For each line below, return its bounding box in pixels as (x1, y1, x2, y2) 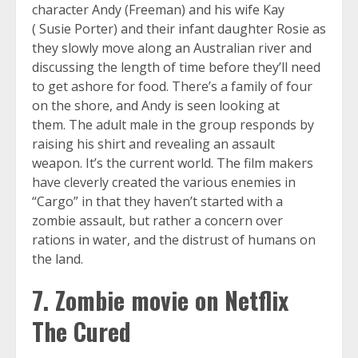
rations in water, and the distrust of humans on (32, 231, 316, 249)
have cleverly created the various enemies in (32, 173, 296, 192)
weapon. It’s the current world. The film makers (32, 154, 313, 173)
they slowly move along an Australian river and (32, 39, 312, 58)
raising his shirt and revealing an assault (32, 135, 275, 153)
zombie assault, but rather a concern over (32, 212, 283, 230)
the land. (32, 250, 83, 268)
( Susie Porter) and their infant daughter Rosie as (32, 20, 326, 38)
